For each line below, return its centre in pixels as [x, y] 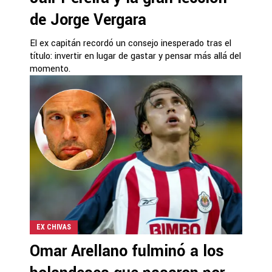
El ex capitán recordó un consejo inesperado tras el [131, 43]
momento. [50, 69]
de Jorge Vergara [88, 20]
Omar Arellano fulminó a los [127, 251]
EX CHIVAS [54, 227]
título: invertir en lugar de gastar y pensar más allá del [135, 56]
